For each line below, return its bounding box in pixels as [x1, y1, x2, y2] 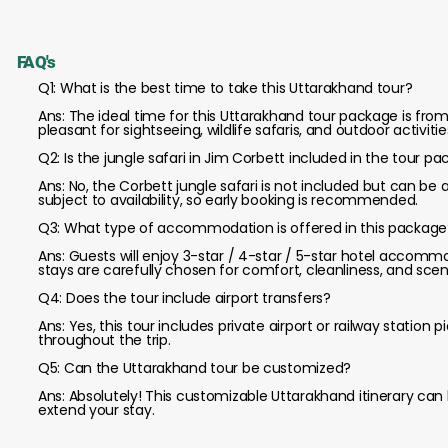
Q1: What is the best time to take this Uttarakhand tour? [38, 78, 413, 98]
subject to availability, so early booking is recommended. [38, 190, 419, 210]
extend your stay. [38, 400, 155, 420]
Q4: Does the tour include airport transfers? [38, 288, 331, 308]
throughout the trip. [38, 330, 171, 350]
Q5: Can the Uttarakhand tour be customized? [38, 358, 351, 378]
